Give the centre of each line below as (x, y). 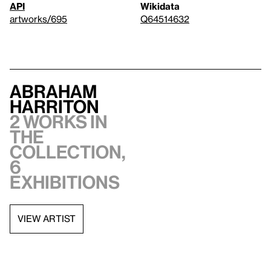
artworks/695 (38, 18)
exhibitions (65, 182)
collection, (68, 152)
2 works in (59, 121)
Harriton (54, 106)
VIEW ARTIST (47, 219)
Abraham (53, 91)
